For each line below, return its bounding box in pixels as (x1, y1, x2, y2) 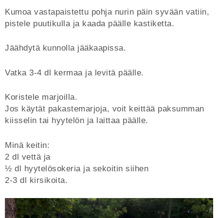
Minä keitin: (5, 140, 50, 150)
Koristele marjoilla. (5, 92, 77, 102)
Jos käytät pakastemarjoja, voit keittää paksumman (5, 104, 204, 114)
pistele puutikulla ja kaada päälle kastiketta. (5, 18, 177, 28)
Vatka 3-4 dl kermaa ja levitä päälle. (5, 68, 146, 77)
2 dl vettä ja (5, 152, 51, 162)
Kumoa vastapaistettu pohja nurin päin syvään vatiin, (5, 7, 209, 17)
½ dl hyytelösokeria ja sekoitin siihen (5, 163, 148, 173)
